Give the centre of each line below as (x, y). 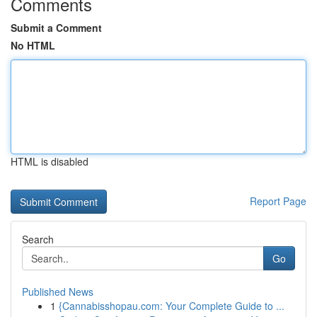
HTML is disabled (50, 161)
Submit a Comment (56, 28)
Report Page (278, 201)
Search (38, 239)
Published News (58, 292)
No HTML (33, 45)
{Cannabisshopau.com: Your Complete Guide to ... (172, 306)
